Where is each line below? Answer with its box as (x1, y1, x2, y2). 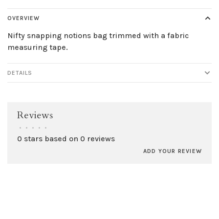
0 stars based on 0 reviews (17, 134, 115, 144)
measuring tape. (7, 43, 68, 52)
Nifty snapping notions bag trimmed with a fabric (7, 31, 189, 41)
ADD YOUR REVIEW (143, 148, 202, 155)
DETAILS (7, 69, 32, 77)
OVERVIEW (7, 15, 40, 22)
